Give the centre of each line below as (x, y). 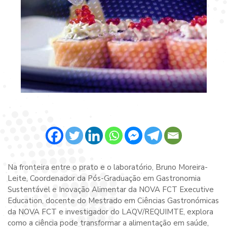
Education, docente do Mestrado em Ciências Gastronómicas (113, 201)
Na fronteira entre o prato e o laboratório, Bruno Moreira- (108, 167)
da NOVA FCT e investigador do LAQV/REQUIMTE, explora (110, 212)
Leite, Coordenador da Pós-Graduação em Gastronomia (104, 179)
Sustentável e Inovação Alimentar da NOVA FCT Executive (111, 190)
